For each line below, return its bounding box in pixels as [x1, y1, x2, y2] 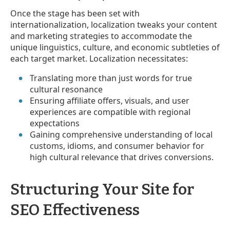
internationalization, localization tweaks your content [10, 18, 217, 30]
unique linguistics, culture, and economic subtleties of [10, 41, 220, 53]
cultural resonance [30, 83, 103, 95]
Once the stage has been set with [10, 7, 140, 19]
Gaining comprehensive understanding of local [30, 128, 213, 140]
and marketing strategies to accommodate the [10, 30, 192, 42]
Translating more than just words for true [30, 72, 193, 84]
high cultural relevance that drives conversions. [30, 151, 214, 163]
